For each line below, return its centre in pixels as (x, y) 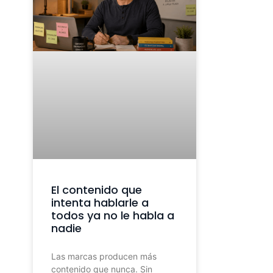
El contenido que (96, 190)
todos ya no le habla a (112, 216)
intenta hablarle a (100, 203)
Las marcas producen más (104, 257)
